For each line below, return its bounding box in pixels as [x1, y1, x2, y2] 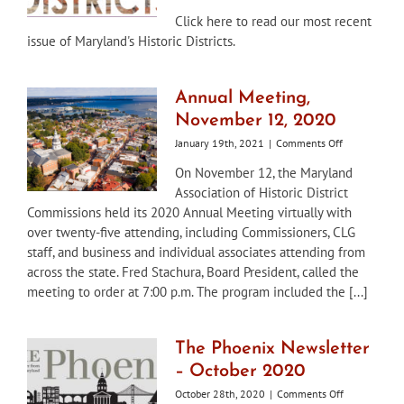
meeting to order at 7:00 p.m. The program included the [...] [27, 282, 368, 300]
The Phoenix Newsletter [175, 339, 370, 358]
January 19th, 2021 [175, 135, 264, 150]
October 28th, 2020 [175, 386, 265, 400]
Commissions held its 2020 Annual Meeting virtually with [27, 203, 352, 221]
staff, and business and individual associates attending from [27, 243, 365, 261]
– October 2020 [175, 362, 306, 381]
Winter [317, 64, 347, 78]
